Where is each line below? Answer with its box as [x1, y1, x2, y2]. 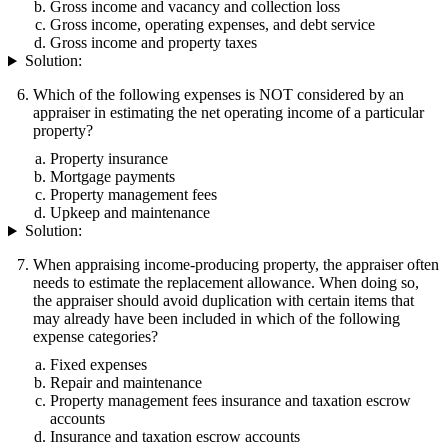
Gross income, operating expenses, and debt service [50, 16, 375, 34]
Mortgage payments [50, 168, 175, 186]
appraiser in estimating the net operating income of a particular [33, 104, 424, 122]
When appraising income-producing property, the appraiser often [33, 256, 439, 274]
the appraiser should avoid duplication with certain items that [33, 292, 414, 310]
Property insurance [50, 150, 168, 168]
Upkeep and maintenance [50, 204, 210, 222]
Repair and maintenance [50, 374, 202, 392]
